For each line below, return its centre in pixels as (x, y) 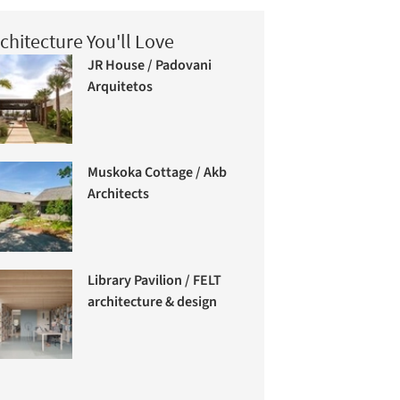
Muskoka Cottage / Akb (158, 172)
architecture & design (153, 301)
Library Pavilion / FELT (155, 280)
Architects (119, 193)
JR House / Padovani (150, 65)
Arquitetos (121, 86)
